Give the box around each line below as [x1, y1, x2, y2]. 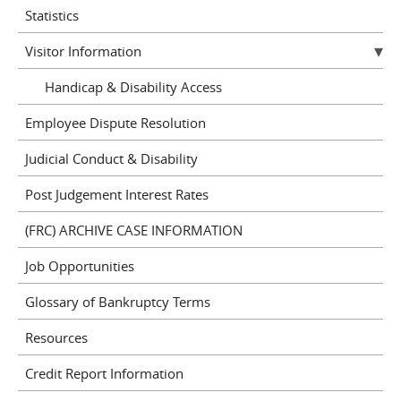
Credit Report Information [24, 363, 183, 382]
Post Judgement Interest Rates [24, 184, 209, 203]
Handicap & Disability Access [45, 77, 222, 96]
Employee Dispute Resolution [24, 113, 206, 132]
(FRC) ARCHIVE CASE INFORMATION [24, 220, 243, 239]
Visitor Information [24, 41, 141, 60]
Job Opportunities [24, 256, 134, 275]
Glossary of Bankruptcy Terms [24, 292, 210, 311]
